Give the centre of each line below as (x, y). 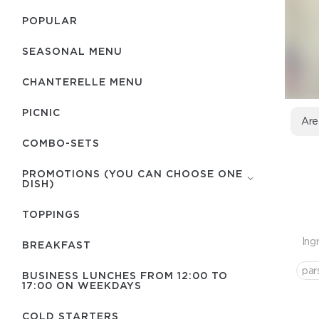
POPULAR (50, 20)
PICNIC (41, 112)
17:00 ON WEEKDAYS (82, 285)
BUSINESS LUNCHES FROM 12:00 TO (125, 275)
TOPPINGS (51, 214)
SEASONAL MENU (72, 51)
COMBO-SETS (61, 143)
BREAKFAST (57, 245)
